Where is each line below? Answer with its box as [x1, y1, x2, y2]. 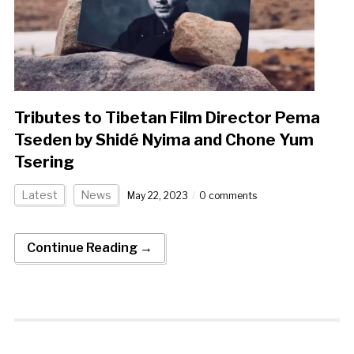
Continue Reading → [26, 240, 153, 256]
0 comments [198, 190, 257, 202]
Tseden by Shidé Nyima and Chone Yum [13, 130, 314, 150]
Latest [21, 188, 58, 202]
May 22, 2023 [126, 190, 188, 202]
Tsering [13, 153, 74, 172]
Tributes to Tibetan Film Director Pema [13, 108, 320, 128]
